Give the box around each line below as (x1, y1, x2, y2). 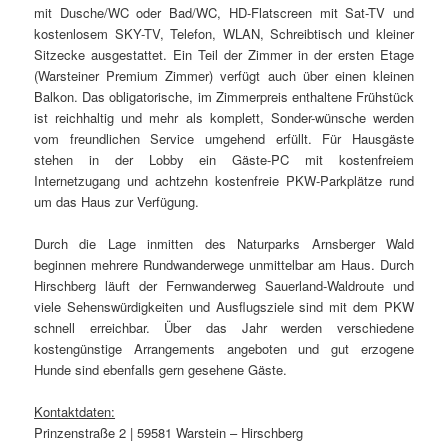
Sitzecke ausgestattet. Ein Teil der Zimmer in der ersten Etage (34, 45, 414, 65)
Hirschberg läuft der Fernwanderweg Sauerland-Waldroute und (34, 276, 414, 296)
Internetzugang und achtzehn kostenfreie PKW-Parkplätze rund (34, 171, 414, 191)
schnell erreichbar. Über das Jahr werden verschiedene (34, 318, 414, 338)
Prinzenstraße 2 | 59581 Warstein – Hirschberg (34, 423, 304, 443)
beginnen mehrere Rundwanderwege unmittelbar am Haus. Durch (34, 255, 414, 275)
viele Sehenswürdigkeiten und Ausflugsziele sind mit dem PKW (34, 297, 414, 317)
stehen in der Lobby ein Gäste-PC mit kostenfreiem (34, 150, 414, 170)
